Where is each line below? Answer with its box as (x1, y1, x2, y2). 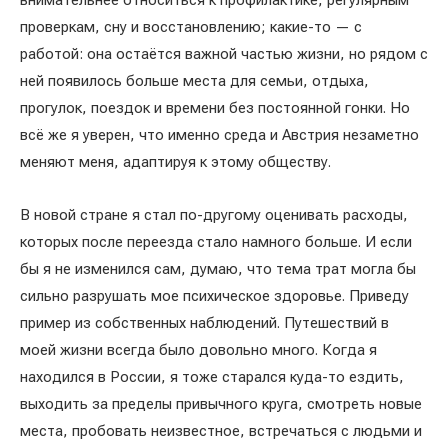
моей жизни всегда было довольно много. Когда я (20, 341, 377, 359)
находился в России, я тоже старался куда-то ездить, (20, 368, 404, 386)
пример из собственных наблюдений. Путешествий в (20, 314, 389, 332)
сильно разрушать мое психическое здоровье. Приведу (20, 287, 409, 305)
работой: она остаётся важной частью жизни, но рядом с (20, 45, 428, 63)
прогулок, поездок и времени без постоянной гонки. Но (20, 99, 410, 117)
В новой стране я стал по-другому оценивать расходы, (20, 206, 408, 224)
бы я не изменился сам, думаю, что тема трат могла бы (20, 260, 416, 278)
